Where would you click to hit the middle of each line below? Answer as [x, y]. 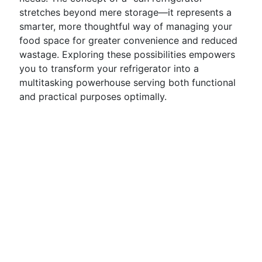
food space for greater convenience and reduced [128, 40]
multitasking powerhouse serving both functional [127, 82]
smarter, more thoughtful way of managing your [126, 26]
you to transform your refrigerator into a [109, 68]
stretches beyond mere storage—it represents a [125, 12]
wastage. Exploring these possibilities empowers [127, 54]
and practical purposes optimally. [93, 96]
